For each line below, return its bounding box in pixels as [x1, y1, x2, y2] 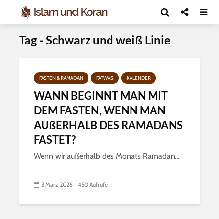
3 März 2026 [41, 181, 73, 189]
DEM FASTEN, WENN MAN [34, 104, 166, 117]
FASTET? [34, 133, 76, 146]
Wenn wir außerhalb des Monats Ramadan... [34, 152, 179, 161]
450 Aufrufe [78, 181, 108, 189]
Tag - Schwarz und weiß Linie [19, 33, 171, 47]
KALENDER [127, 75, 151, 81]
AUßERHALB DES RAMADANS [34, 118, 183, 131]
